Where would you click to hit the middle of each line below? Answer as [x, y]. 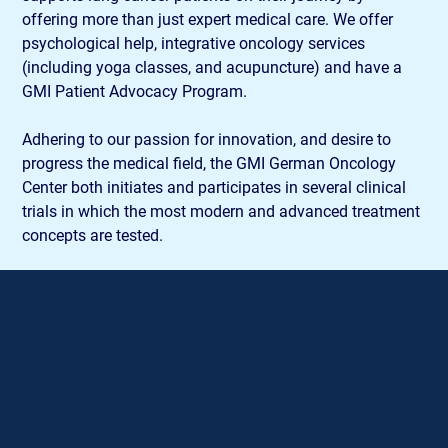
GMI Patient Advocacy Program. [135, 91]
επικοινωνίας [175, 351]
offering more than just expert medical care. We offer [210, 19]
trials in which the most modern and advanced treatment [223, 211]
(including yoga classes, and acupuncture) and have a [214, 67]
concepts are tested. [93, 235]
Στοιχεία [141, 312]
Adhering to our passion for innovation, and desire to [209, 139]
